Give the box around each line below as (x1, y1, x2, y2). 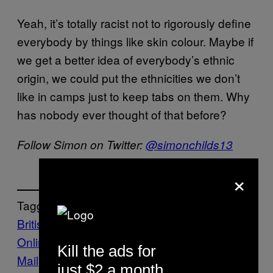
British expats (17, 215, 88, 232)
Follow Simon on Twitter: (17, 136, 146, 152)
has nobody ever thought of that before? (17, 105, 227, 122)
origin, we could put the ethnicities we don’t (17, 69, 240, 86)
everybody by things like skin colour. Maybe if (17, 32, 253, 49)
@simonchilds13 (146, 136, 233, 152)
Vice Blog (44, 252, 94, 269)
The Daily (158, 233, 208, 250)
